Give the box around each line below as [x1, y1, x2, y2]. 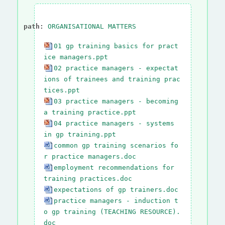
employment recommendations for [53, 163, 174, 171]
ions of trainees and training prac [43, 75, 180, 83]
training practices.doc [43, 174, 132, 182]
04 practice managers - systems [53, 119, 174, 127]
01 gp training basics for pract [53, 42, 178, 50]
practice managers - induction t [53, 196, 178, 204]
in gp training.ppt [43, 130, 116, 138]
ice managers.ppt [43, 53, 108, 61]
